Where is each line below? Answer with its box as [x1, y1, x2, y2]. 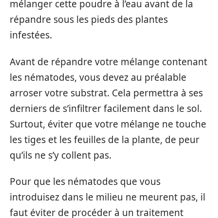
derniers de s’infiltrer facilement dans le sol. [10, 102, 202, 115]
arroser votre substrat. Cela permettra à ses [10, 86, 203, 99]
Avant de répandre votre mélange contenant [10, 55, 207, 68]
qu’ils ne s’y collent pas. [10, 148, 111, 162]
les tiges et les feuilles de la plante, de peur [10, 133, 200, 146]
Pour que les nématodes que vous [10, 175, 161, 188]
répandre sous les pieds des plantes [10, 13, 168, 26]
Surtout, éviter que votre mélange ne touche [10, 117, 206, 130]
